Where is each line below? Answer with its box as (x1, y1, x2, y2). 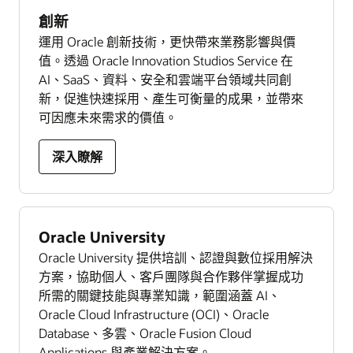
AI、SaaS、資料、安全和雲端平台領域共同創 (39, 70, 292, 87)
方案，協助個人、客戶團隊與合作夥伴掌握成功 (39, 267, 303, 284)
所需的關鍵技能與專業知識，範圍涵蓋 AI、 (39, 286, 281, 303)
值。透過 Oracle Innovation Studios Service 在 (39, 51, 293, 69)
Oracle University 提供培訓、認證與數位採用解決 (39, 248, 313, 266)
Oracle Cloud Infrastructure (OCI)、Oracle (39, 305, 269, 322)
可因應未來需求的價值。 (39, 108, 177, 125)
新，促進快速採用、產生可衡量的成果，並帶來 (39, 89, 303, 106)
